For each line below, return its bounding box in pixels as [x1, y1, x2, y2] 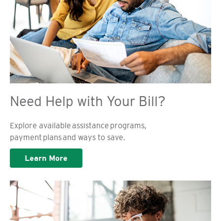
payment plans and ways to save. [10, 133, 125, 142]
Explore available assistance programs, [10, 121, 147, 130]
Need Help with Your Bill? [10, 93, 166, 109]
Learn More [25, 153, 68, 163]
